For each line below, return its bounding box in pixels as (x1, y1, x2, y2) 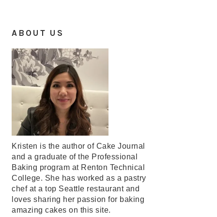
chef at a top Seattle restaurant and (12, 185, 139, 193)
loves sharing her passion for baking (12, 195, 144, 203)
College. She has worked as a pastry (12, 174, 146, 182)
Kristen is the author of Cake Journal (12, 142, 145, 150)
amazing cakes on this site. (12, 206, 111, 214)
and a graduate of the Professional (12, 153, 138, 161)
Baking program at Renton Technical (12, 163, 145, 171)
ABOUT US (12, 28, 64, 38)
